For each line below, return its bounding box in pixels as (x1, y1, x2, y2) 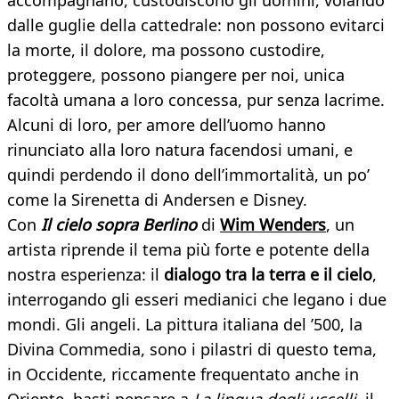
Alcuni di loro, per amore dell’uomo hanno (7, 114, 326, 136)
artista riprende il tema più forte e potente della (7, 239, 370, 261)
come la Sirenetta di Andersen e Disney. (7, 189, 307, 211)
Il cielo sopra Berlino (41, 214, 197, 236)
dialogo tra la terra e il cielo (159, 264, 372, 286)
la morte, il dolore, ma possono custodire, (7, 39, 325, 61)
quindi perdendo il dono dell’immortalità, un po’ (7, 164, 370, 186)
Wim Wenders (220, 214, 326, 236)
